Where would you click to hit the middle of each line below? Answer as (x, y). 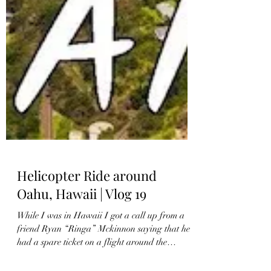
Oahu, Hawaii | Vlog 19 (82, 230)
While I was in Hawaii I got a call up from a (101, 252)
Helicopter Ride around (87, 212)
